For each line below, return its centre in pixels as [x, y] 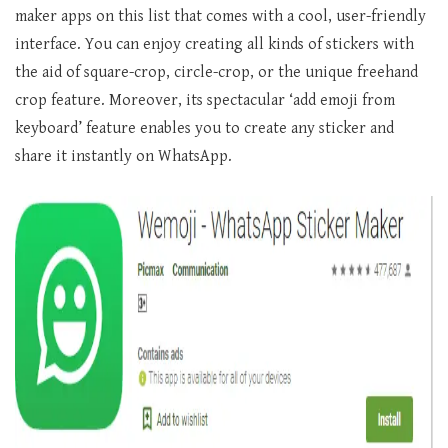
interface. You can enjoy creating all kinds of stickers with [214, 45]
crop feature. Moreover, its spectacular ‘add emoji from [205, 101]
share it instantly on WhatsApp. [123, 157]
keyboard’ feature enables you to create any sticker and [204, 129]
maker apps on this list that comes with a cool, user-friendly [220, 17]
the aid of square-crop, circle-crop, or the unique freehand [216, 73]
